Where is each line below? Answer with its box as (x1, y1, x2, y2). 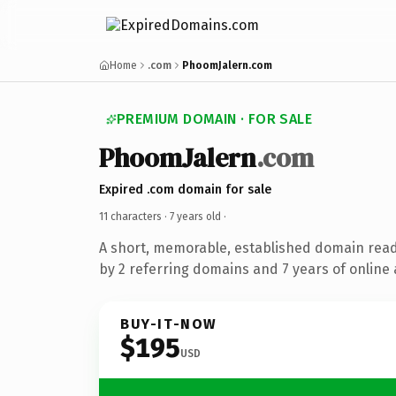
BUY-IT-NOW (120, 315, 217, 332)
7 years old (170, 209, 221, 223)
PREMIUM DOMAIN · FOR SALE (117, 110, 312, 127)
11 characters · (99, 209, 170, 223)
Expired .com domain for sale (99, 181, 271, 197)
